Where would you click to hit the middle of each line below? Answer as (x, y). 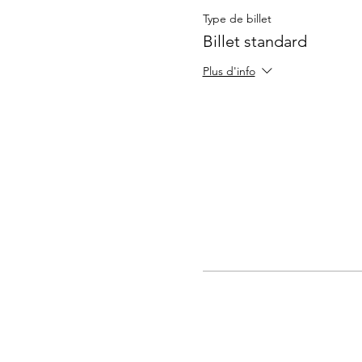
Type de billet (237, 19)
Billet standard (255, 41)
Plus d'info (229, 72)
